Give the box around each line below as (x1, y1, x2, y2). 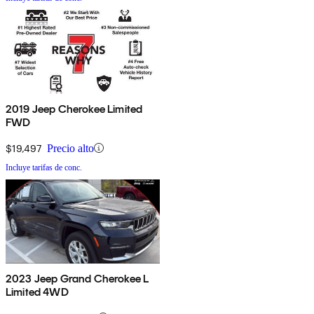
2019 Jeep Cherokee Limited (6, 102, 143, 116)
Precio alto (47, 142, 94, 154)
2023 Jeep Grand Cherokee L (6, 271, 149, 285)
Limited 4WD (6, 285, 69, 299)
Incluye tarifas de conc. (6, 162, 82, 172)
